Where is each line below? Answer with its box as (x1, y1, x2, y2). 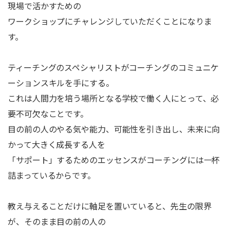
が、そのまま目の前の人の (8, 215, 106, 227)
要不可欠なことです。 (8, 107, 88, 120)
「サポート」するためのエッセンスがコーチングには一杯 (8, 154, 220, 166)
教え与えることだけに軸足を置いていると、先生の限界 (8, 200, 212, 212)
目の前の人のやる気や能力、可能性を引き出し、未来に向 (8, 123, 220, 135)
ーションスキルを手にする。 (8, 76, 114, 89)
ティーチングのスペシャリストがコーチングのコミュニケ (8, 61, 219, 73)
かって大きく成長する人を (8, 138, 105, 150)
